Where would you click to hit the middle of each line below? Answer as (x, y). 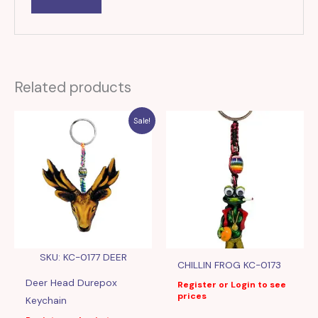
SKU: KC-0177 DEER (83, 257)
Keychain (46, 301)
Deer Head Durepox (72, 283)
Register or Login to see (232, 285)
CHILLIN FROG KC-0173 (230, 265)
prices (192, 296)
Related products (73, 87)
